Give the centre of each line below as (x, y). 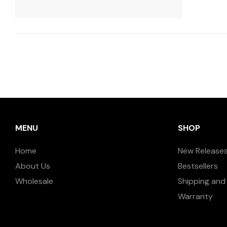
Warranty (195, 196)
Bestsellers (198, 166)
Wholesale (34, 181)
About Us (33, 166)
